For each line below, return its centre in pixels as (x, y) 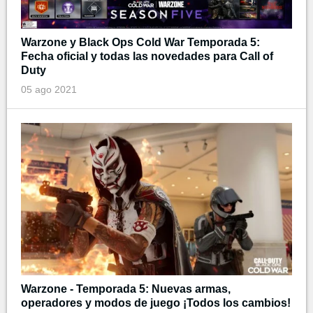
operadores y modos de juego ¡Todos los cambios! (156, 303)
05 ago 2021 (49, 89)
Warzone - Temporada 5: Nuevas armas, (126, 289)
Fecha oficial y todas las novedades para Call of (147, 56)
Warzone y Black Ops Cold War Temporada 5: (140, 42)
